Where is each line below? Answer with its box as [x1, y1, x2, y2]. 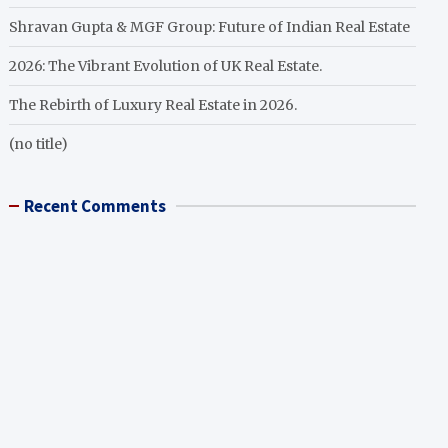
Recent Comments [24, 195, 167, 217]
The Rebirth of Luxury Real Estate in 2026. [9, 96, 298, 114]
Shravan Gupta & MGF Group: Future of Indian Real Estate [9, 18, 411, 36]
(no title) [9, 135, 69, 153]
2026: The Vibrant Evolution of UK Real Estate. [9, 57, 323, 75]
